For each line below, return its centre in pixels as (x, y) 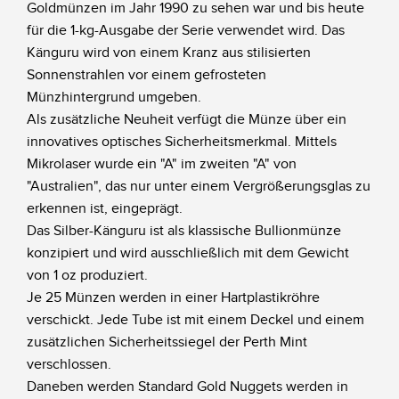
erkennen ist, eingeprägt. (105, 208)
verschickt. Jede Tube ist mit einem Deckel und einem (195, 320)
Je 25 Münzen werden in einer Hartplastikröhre (173, 297)
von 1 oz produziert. (87, 275)
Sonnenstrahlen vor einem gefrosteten (147, 75)
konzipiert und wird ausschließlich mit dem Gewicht (188, 253)
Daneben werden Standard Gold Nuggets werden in (187, 387)
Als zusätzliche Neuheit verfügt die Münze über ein (187, 119)
